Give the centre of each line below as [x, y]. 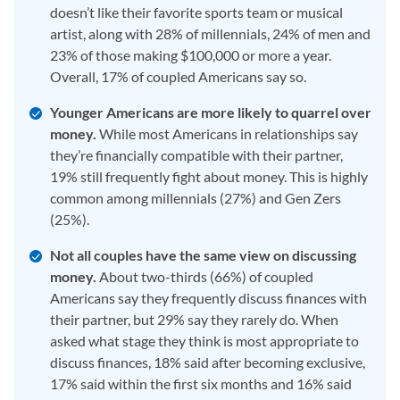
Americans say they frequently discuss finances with [208, 298]
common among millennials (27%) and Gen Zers [196, 198]
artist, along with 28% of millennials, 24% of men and [210, 33]
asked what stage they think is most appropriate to [204, 341]
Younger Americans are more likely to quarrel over [211, 112]
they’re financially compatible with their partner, [196, 155]
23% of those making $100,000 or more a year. [191, 55]
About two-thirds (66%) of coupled [205, 276]
